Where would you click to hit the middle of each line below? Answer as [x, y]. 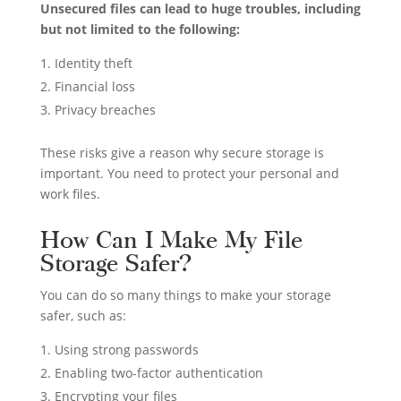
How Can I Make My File [171, 240]
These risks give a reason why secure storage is [182, 152]
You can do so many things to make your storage [185, 294]
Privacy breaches [105, 109]
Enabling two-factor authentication [158, 372]
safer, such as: [83, 315]
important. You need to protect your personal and [189, 173]
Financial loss [94, 86]
